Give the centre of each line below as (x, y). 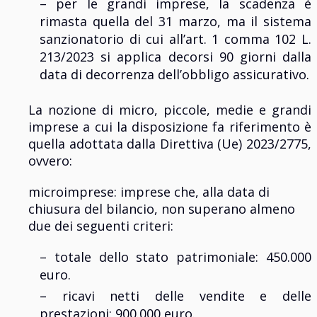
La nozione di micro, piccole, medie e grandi (170, 110)
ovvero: (50, 161)
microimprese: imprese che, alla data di (149, 192)
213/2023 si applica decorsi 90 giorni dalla (175, 57)
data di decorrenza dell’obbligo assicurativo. (174, 75)
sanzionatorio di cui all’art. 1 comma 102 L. (175, 39)
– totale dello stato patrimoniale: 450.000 (175, 257)
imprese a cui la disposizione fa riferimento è (170, 127)
